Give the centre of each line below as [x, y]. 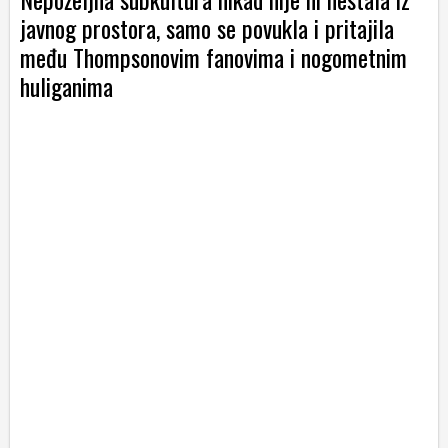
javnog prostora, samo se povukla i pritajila [207, 28]
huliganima [66, 86]
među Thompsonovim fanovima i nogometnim [213, 57]
